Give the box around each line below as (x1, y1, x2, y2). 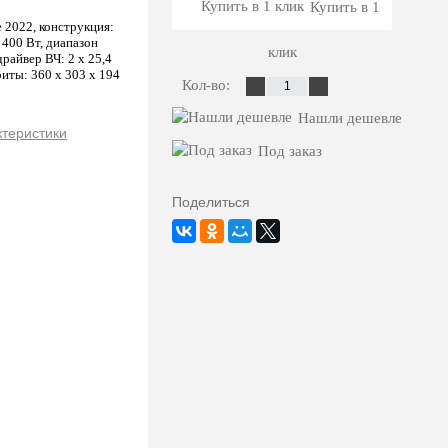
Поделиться (172, 194, 250, 210)
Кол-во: (182, 77, 234, 93)
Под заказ (258, 143, 322, 159)
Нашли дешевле (298, 110, 402, 126)
